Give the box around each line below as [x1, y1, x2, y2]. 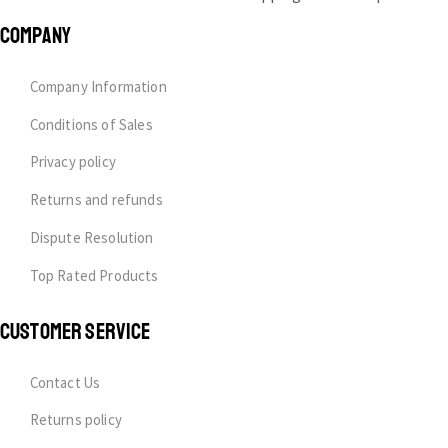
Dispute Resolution [29, 228, 154, 248]
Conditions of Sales [29, 114, 153, 134]
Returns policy [29, 410, 122, 430]
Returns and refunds [29, 190, 163, 210]
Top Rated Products [29, 265, 159, 285]
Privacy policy [29, 152, 116, 172]
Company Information [29, 76, 167, 96]
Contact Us [29, 372, 101, 392]
